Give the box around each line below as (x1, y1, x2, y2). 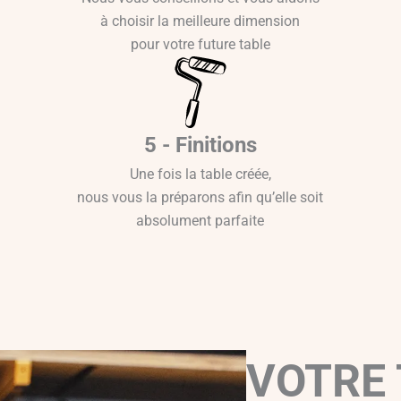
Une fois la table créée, (129, 165, 271, 183)
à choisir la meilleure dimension (100, 12, 301, 30)
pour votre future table (130, 35, 270, 53)
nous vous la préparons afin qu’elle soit (77, 188, 324, 206)
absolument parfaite (136, 211, 265, 229)
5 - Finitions (143, 132, 257, 158)
